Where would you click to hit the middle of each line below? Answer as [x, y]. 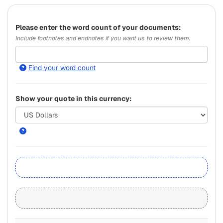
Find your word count [62, 67]
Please [27, 27]
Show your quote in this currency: [73, 98]
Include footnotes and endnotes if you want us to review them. [103, 38]
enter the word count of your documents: [111, 27]
